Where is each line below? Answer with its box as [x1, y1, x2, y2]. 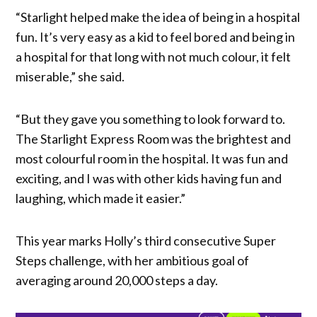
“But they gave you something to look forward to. [16, 110, 286, 127]
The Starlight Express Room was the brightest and [16, 130, 292, 146]
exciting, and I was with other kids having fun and [16, 170, 282, 186]
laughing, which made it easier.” [16, 190, 186, 206]
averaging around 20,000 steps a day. [16, 272, 219, 288]
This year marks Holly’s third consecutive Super [16, 232, 277, 248]
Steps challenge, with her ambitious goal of [16, 252, 250, 268]
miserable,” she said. [16, 68, 125, 84]
